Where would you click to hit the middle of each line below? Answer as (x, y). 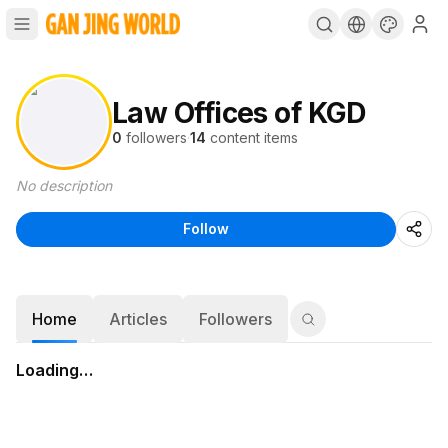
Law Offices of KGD (239, 113)
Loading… (54, 370)
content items (254, 137)
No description (64, 185)
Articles (138, 319)
